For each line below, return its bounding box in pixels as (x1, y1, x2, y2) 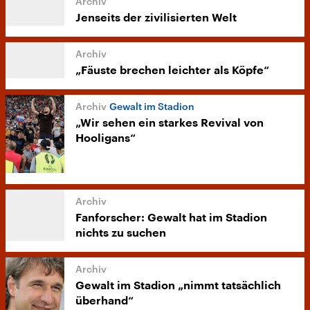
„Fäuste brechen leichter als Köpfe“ (75, 65, 269, 76)
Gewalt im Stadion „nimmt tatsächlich (75, 280, 281, 292)
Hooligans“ (75, 133, 136, 144)
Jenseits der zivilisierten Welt (75, 12, 237, 24)
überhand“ (75, 295, 134, 307)
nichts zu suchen (75, 228, 166, 239)
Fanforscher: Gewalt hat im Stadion (75, 212, 267, 224)
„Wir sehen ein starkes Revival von (75, 118, 264, 129)
